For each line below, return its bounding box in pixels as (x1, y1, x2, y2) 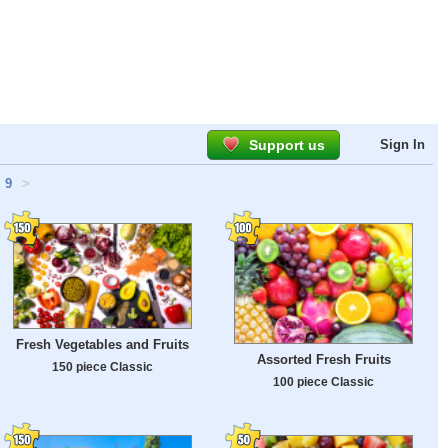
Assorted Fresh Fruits (256, 352, 391, 368)
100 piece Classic (273, 375, 374, 389)
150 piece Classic (52, 360, 153, 374)
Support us (249, 137, 325, 153)
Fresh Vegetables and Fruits (16, 337, 189, 353)
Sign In (380, 137, 425, 152)
